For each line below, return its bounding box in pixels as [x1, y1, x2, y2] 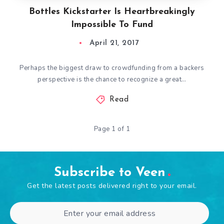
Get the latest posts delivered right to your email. [27, 181, 197, 190]
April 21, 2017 [89, 39, 138, 47]
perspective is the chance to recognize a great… [37, 75, 186, 84]
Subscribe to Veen [53, 166, 165, 179]
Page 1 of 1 [93, 124, 130, 133]
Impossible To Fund [71, 20, 153, 29]
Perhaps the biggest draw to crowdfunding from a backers [19, 63, 204, 72]
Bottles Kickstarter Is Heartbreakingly [29, 7, 195, 16]
